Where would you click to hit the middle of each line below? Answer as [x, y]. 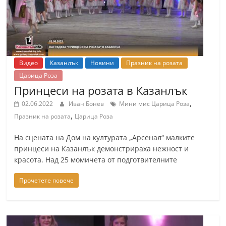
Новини [102, 63]
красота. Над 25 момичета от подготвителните [96, 160]
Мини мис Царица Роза [155, 104]
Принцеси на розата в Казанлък [101, 90]
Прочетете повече [47, 180]
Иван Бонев [87, 104]
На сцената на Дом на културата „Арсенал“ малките [105, 137]
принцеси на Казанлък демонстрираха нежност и [102, 149]
